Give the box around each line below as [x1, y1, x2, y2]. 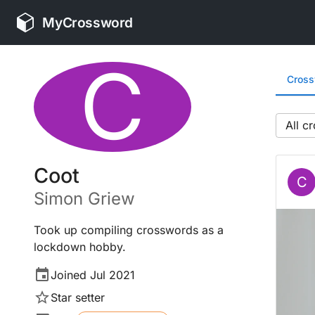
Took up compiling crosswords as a [34, 223, 224, 237]
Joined [51, 268, 90, 282]
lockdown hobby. [34, 240, 126, 254]
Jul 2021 [90, 268, 135, 282]
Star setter [51, 290, 105, 304]
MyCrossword [42, 14, 134, 31]
